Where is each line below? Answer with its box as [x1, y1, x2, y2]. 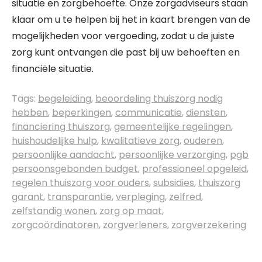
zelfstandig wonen [12, 204, 95, 218]
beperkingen [52, 106, 111, 119]
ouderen [184, 134, 222, 147]
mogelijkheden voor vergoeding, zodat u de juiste [12, 29, 235, 43]
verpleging [116, 190, 165, 204]
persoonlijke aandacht [12, 148, 115, 161]
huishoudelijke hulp [12, 134, 97, 147]
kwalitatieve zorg [101, 134, 180, 147]
